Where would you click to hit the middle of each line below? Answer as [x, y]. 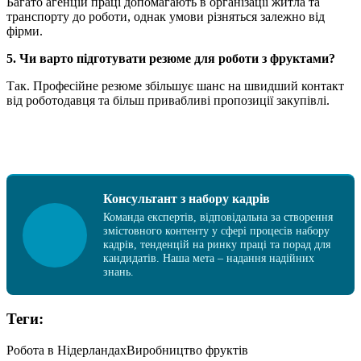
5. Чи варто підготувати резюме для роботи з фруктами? [171, 59]
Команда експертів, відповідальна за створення [218, 217]
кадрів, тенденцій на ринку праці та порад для [217, 245]
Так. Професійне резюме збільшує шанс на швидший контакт [175, 86]
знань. [118, 272]
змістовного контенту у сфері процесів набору [216, 231]
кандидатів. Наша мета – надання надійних [209, 258]
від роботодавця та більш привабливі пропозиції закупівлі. [168, 101]
